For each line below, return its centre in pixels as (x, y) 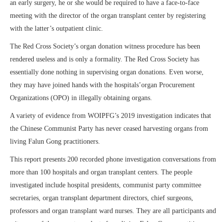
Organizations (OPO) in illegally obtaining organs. (81, 98)
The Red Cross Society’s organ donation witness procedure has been (105, 46)
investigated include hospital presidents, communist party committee (106, 185)
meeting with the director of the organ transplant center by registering (108, 16)
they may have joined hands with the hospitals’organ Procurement (102, 85)
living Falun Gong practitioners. (55, 141)
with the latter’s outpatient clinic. (56, 28)
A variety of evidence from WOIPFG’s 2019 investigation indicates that (111, 116)
